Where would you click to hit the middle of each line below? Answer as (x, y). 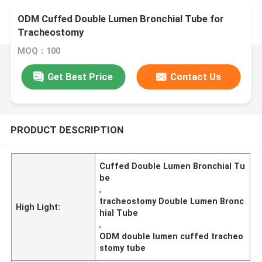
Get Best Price (80, 76)
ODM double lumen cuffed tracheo (172, 236)
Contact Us (196, 76)
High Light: (38, 207)
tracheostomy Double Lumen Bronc (172, 201)
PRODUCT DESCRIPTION (67, 130)
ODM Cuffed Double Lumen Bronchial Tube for (121, 19)
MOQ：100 (39, 51)
